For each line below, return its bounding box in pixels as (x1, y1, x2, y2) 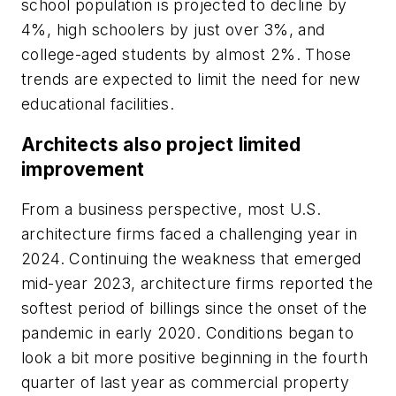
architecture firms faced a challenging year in (21, 225, 358, 244)
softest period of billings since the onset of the (21, 299, 368, 318)
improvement (21, 157, 145, 180)
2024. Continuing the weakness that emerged (21, 249, 362, 269)
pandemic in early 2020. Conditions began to (21, 324, 354, 343)
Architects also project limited (21, 133, 301, 156)
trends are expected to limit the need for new (21, 70, 360, 89)
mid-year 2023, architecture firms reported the (21, 274, 374, 293)
